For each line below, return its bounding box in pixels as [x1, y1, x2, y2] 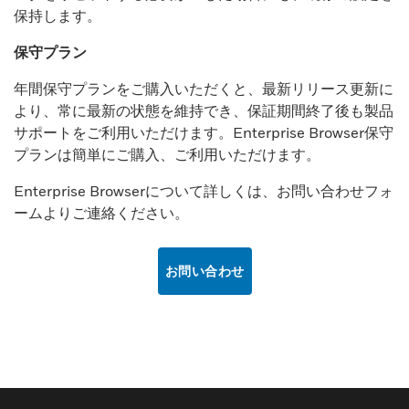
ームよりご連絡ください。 [14, 204, 189, 222]
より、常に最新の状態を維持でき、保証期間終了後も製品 [14, 101, 393, 120]
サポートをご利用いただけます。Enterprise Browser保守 [14, 123, 393, 142]
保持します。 [14, 6, 101, 25]
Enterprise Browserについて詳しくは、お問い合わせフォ [14, 182, 393, 200]
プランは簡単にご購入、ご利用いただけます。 [14, 145, 320, 163]
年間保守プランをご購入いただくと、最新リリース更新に [14, 79, 393, 98]
